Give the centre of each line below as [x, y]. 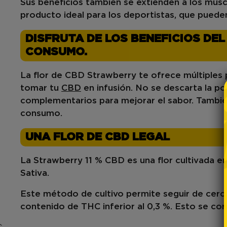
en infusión [106, 88]
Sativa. [35, 173]
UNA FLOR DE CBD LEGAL [98, 137]
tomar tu [41, 88]
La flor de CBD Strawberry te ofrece [102, 75]
